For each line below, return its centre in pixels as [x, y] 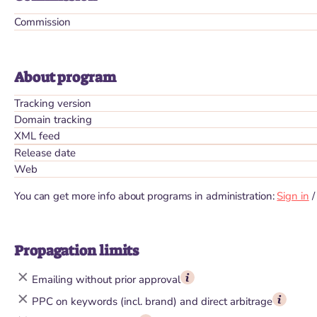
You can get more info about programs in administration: [146, 196]
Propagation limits [77, 250]
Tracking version [53, 103]
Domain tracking [53, 120]
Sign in [293, 196]
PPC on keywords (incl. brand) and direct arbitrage [152, 301]
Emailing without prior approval [106, 279]
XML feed [37, 136]
